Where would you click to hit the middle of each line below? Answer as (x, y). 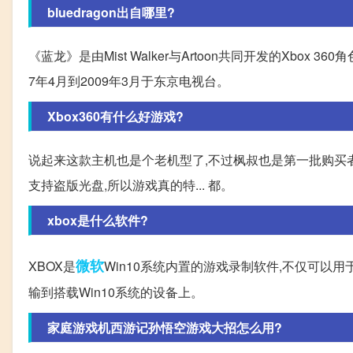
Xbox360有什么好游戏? (115, 116)
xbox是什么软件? (98, 220)
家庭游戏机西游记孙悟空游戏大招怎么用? (165, 327)
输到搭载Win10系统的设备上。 (116, 292)
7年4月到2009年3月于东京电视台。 (129, 80)
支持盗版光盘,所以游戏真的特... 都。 (131, 184)
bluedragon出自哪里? (111, 12)
